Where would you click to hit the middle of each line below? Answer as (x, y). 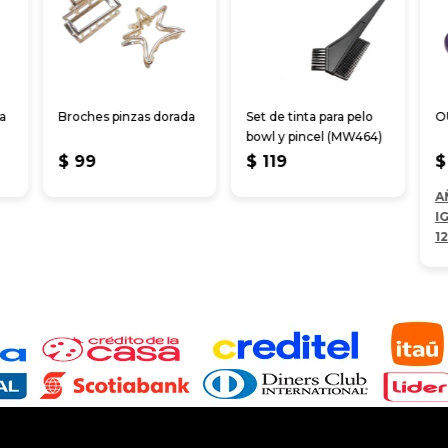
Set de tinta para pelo (310, 117)
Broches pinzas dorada (127, 117)
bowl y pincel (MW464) (314, 137)
